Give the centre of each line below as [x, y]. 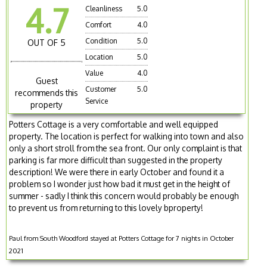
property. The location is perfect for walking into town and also [127, 136]
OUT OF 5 [47, 42]
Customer [101, 89]
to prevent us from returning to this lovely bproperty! [106, 207]
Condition [102, 41]
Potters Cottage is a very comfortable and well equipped [114, 124]
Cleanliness [104, 8]
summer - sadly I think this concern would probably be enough [124, 195]
